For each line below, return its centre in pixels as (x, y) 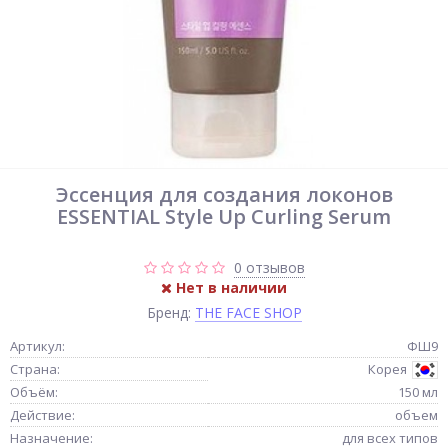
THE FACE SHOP (248, 312)
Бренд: (170, 312)
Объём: (34, 392)
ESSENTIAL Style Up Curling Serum (224, 216)
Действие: (42, 415)
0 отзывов (269, 267)
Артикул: (37, 346)
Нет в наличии (229, 287)
